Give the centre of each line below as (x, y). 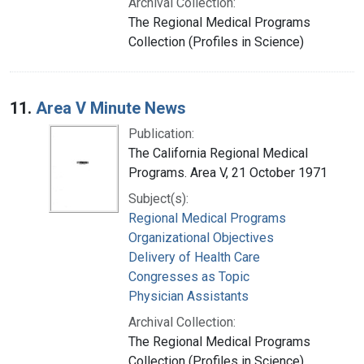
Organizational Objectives (201, 237)
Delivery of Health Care (194, 257)
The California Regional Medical (218, 153)
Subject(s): (158, 198)
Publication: (161, 133)
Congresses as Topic (189, 276)
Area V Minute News (111, 108)
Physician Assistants (188, 296)
